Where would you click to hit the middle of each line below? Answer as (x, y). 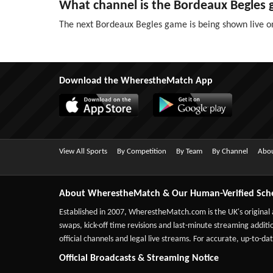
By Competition (142, 151)
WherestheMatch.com (167, 212)
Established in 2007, (94, 212)
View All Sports (83, 151)
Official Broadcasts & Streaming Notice (139, 258)
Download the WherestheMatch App (136, 81)
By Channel (230, 151)
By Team (189, 151)
